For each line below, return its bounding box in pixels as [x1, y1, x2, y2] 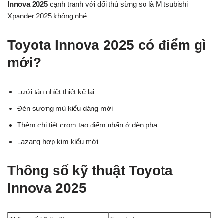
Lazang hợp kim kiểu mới [17, 137, 98, 145]
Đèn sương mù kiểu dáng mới [17, 104, 113, 112]
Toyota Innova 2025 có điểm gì [7, 37, 206, 53]
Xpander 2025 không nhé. [7, 12, 89, 20]
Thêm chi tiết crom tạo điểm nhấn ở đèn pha [17, 121, 157, 129]
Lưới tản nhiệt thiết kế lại [17, 88, 94, 96]
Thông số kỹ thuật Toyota [7, 163, 173, 178]
